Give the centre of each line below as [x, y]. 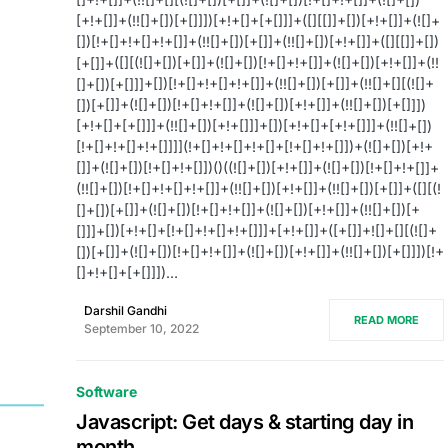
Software [106, 391]
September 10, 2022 [141, 328]
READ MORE [386, 320]
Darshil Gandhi [125, 310]
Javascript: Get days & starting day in [244, 422]
